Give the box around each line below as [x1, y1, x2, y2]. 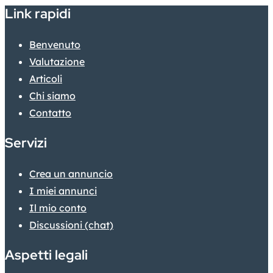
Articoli [29, 72, 62, 85]
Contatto [29, 106, 71, 119]
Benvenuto [29, 38, 80, 51]
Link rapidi [5, 4, 71, 23]
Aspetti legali [5, 246, 88, 264]
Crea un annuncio [29, 167, 113, 180]
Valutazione [29, 55, 85, 68]
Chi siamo [29, 89, 76, 102]
